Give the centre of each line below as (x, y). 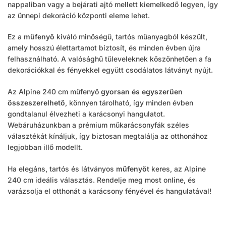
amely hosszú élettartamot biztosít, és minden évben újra (104, 48)
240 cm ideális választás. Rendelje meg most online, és (102, 180)
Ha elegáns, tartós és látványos (62, 168)
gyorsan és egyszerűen (142, 91)
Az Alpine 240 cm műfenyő (54, 91)
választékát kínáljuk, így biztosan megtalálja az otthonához (108, 136)
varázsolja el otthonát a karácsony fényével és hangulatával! (109, 191)
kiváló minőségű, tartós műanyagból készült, (131, 37)
